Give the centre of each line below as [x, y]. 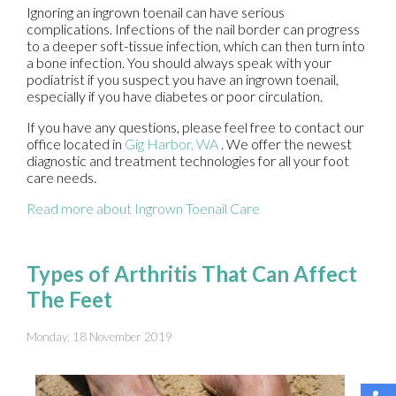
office [44, 144]
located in [93, 144]
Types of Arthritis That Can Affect [192, 274]
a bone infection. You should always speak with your [179, 63]
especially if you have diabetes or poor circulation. [175, 96]
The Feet [69, 300]
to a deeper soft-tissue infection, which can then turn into [196, 46]
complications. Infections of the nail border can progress [193, 29]
